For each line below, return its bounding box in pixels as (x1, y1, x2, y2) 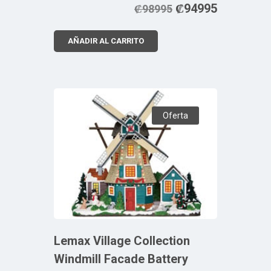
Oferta (163, 110, 188, 120)
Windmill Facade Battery (54, 251, 188, 266)
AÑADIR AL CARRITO (68, 36, 144, 45)
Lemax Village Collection (54, 233, 190, 248)
